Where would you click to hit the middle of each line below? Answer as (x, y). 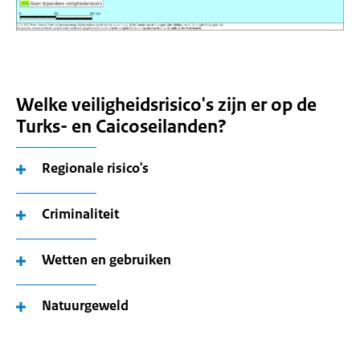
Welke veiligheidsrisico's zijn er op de (166, 105)
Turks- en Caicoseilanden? (121, 127)
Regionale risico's (95, 168)
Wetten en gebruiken (106, 260)
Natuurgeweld (85, 306)
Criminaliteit (80, 214)
